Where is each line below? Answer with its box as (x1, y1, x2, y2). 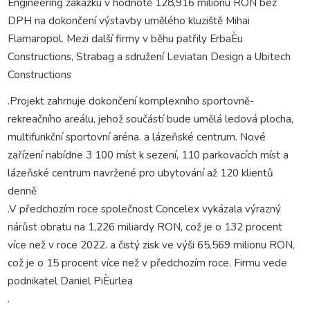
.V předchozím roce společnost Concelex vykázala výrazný (7, 201, 281, 216)
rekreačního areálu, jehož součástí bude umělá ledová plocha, (7, 111, 293, 126)
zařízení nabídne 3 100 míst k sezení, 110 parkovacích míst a (7, 147, 289, 162)
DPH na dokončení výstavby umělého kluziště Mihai (7, 12, 250, 28)
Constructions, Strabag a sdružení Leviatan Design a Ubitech (7, 48, 291, 64)
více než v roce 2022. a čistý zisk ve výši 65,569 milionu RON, (7, 237, 295, 252)
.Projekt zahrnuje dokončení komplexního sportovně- (7, 93, 255, 108)
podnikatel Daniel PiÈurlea (7, 273, 133, 288)
